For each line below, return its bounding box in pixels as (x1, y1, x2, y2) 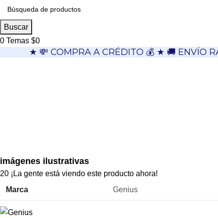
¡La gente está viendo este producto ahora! (11, 169, 158, 178)
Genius (113, 185, 138, 194)
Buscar (4, 23, 28, 31)
